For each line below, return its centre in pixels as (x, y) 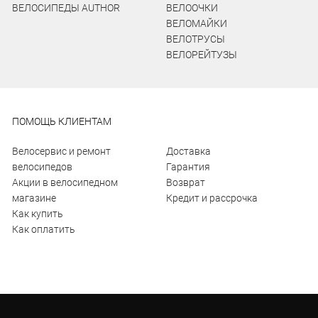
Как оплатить (43, 229)
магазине (34, 198)
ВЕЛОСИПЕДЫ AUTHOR (66, 8)
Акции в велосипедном (65, 182)
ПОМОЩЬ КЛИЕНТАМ (61, 121)
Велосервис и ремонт (61, 151)
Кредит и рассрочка (212, 198)
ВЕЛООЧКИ (192, 8)
